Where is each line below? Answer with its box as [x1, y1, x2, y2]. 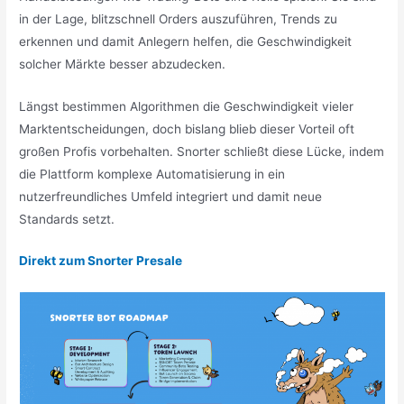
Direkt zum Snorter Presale [19, 253, 183, 269]
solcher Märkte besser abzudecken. [19, 56, 226, 71]
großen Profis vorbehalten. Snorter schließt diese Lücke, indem [19, 143, 385, 159]
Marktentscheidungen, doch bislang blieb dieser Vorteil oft [19, 121, 355, 136]
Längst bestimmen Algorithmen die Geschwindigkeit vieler [19, 98, 354, 114]
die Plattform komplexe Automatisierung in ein [19, 166, 286, 181]
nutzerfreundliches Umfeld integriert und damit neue [19, 188, 323, 204]
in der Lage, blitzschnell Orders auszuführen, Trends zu [19, 11, 338, 26]
